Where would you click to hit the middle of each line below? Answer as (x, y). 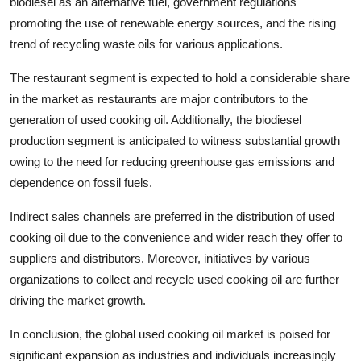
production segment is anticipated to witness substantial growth (175, 140)
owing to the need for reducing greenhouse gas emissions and (172, 161)
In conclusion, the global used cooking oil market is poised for (170, 334)
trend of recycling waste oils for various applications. (146, 44)
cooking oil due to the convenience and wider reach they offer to (176, 237)
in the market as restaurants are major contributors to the (159, 98)
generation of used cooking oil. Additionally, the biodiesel (156, 119)
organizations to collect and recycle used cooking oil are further (174, 279)
